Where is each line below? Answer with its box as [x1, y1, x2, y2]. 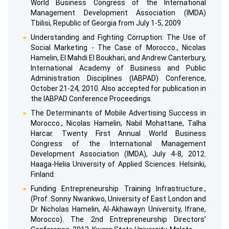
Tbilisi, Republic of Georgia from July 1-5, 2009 [31, 19, 181, 28]
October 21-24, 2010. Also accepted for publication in [31, 84, 206, 93]
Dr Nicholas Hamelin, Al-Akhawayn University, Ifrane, [31, 205, 206, 214]
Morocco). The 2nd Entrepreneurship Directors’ [31, 215, 206, 224]
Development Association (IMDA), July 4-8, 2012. [31, 150, 206, 158]
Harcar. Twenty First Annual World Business [31, 129, 206, 138]
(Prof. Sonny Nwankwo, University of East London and [31, 195, 206, 203]
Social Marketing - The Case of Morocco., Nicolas [31, 43, 206, 52]
